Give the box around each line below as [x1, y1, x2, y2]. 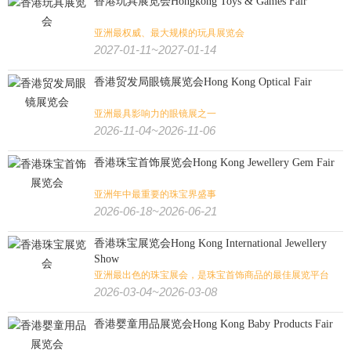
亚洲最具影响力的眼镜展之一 [94, 108, 216, 119]
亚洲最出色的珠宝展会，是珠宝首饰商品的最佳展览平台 [94, 270, 329, 280]
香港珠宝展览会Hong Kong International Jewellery [94, 237, 327, 249]
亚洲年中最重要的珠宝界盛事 [94, 189, 216, 200]
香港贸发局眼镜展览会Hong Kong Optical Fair [94, 76, 312, 88]
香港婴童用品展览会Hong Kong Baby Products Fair [94, 318, 333, 330]
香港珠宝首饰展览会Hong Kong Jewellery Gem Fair [94, 157, 335, 168]
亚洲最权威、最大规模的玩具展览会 [94, 27, 244, 38]
